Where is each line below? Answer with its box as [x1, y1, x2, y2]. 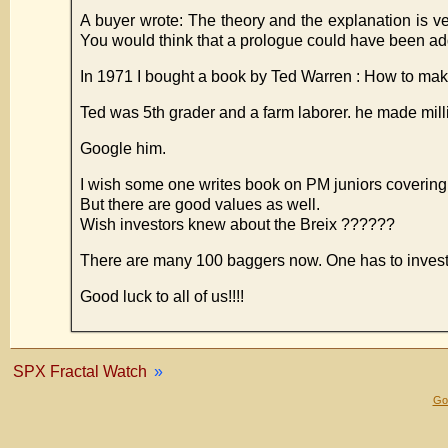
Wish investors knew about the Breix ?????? [80, 215, 395, 233]
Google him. [80, 139, 166, 157]
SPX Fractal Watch [13, 362, 147, 380]
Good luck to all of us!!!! [80, 287, 244, 305]
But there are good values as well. [80, 195, 320, 213]
